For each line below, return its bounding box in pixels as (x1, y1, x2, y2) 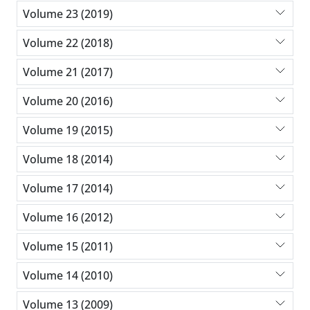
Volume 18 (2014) (23, 151, 113, 167)
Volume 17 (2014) (23, 180, 113, 196)
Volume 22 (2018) (23, 35, 113, 51)
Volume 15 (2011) (23, 238, 113, 254)
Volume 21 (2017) (23, 64, 113, 80)
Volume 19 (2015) (23, 122, 113, 138)
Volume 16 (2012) (23, 209, 113, 225)
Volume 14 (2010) (23, 267, 113, 283)
